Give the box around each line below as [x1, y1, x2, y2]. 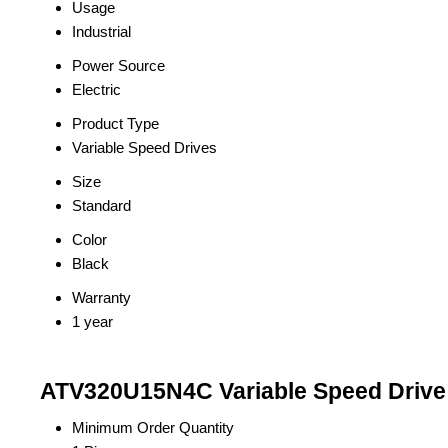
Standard [72, 197, 131, 214]
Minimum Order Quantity [72, 419, 234, 436]
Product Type [72, 115, 159, 132]
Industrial [72, 23, 131, 40]
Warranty [72, 289, 131, 306]
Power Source [72, 57, 165, 74]
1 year [72, 313, 113, 330]
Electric [72, 81, 121, 98]
